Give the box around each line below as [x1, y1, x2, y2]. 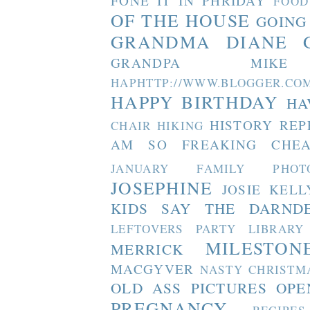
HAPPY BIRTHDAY [111, 90, 279, 114]
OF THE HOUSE [111, 8, 250, 33]
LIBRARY [248, 221, 304, 237]
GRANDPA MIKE [111, 54, 289, 72]
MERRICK [111, 239, 184, 259]
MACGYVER [111, 260, 194, 278]
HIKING [156, 118, 204, 134]
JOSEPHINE [111, 176, 213, 200]
